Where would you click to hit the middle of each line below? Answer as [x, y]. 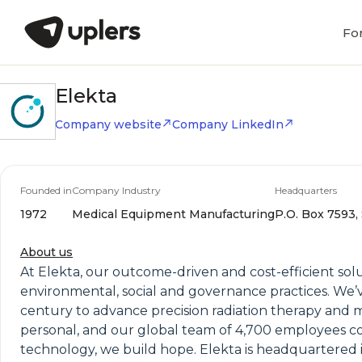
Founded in [46, 190]
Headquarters [306, 190]
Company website [108, 124]
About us [46, 252]
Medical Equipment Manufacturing [173, 214]
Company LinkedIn [228, 124]
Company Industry [116, 190]
